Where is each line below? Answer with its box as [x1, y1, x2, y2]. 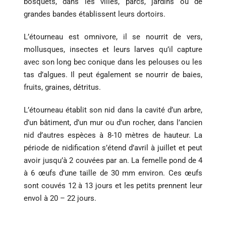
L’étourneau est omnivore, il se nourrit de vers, [24, 32, 202, 42]
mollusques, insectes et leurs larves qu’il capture [24, 45, 202, 54]
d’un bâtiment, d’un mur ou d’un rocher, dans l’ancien [24, 118, 202, 128]
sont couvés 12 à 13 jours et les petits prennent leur [24, 181, 202, 191]
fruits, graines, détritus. [24, 83, 101, 92]
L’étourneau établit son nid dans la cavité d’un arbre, [24, 105, 202, 115]
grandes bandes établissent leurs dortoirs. [24, 10, 165, 19]
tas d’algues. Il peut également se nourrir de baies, [24, 70, 202, 80]
